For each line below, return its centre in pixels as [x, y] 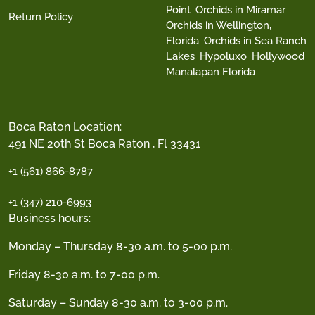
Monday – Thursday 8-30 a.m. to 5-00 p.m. [120, 246]
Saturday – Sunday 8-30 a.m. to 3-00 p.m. [118, 302]
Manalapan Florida [211, 71]
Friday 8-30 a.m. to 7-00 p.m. [84, 274]
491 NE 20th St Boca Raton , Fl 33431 [104, 143]
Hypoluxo [223, 56]
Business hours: [50, 218]
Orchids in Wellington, [219, 25]
